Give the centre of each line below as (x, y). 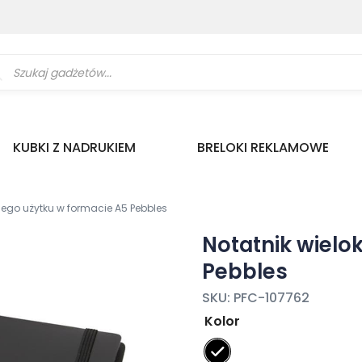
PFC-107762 (272, 297)
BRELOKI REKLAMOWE (263, 147)
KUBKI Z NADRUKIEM (75, 147)
